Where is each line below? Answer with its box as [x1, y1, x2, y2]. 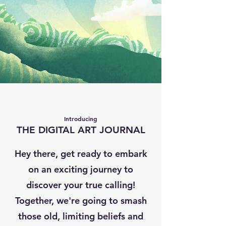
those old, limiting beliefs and [18, 210, 143, 222]
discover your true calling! [26, 179, 135, 191]
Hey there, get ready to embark [14, 147, 147, 159]
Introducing [64, 114, 97, 123]
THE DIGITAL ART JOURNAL [16, 124, 145, 136]
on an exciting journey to [28, 163, 133, 175]
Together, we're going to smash [15, 194, 147, 206]
